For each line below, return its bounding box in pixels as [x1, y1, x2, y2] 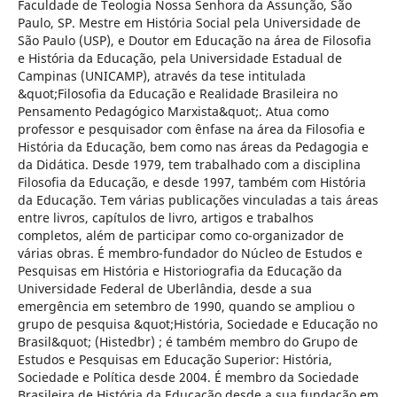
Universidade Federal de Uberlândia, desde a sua [17, 280, 312, 298]
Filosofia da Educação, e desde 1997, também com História [17, 174, 366, 191]
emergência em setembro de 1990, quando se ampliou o [17, 298, 354, 315]
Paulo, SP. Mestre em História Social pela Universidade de [17, 14, 361, 32]
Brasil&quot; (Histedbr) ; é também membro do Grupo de [17, 333, 358, 351]
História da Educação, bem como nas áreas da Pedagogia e [17, 138, 369, 156]
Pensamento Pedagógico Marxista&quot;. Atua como [17, 103, 329, 121]
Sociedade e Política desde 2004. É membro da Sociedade [17, 369, 359, 386]
